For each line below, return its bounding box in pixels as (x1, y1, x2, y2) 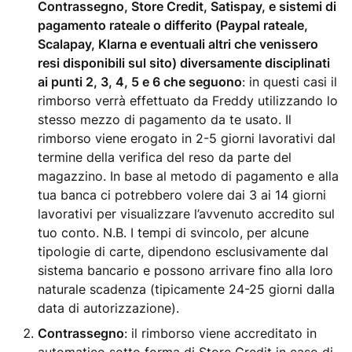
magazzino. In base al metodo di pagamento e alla (38, 168, 339, 184)
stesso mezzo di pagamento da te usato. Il (38, 112, 291, 127)
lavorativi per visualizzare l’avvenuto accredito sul (38, 206, 335, 222)
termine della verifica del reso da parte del (38, 149, 291, 165)
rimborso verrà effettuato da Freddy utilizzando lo (38, 93, 338, 108)
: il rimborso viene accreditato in (124, 325, 317, 341)
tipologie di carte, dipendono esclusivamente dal (38, 244, 328, 259)
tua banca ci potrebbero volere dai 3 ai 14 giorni (38, 187, 326, 203)
